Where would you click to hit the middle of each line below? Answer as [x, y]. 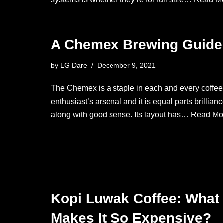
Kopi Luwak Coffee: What [135, 198]
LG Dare [74, 65]
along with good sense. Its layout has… [121, 115]
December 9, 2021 [126, 65]
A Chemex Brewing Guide [136, 45]
